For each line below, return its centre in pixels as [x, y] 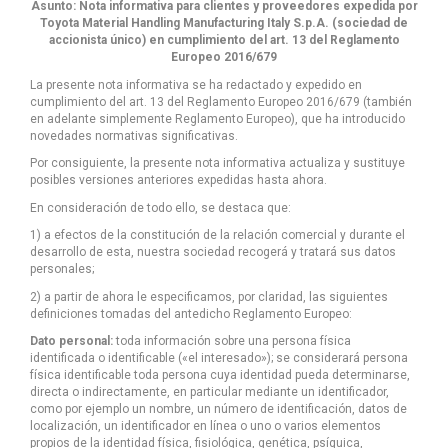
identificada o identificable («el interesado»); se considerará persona [219, 358]
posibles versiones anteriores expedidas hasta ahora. [178, 180]
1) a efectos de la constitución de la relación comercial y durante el [217, 235]
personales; [62, 269]
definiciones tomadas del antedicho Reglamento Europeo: [191, 313]
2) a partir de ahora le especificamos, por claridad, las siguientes [209, 296]
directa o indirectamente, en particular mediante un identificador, [209, 392]
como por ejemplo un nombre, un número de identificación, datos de [218, 409]
